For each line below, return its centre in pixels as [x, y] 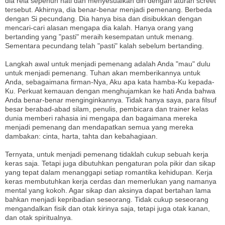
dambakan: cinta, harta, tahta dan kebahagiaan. [81, 136]
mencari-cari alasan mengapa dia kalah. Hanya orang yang [99, 27]
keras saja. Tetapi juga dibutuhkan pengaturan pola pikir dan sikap [110, 163]
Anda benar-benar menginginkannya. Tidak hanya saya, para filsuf [111, 100]
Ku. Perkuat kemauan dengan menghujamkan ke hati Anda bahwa [110, 91]
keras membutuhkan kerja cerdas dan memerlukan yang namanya [111, 181]
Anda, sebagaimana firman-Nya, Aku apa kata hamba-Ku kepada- [110, 82]
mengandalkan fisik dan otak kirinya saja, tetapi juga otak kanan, [107, 208]
